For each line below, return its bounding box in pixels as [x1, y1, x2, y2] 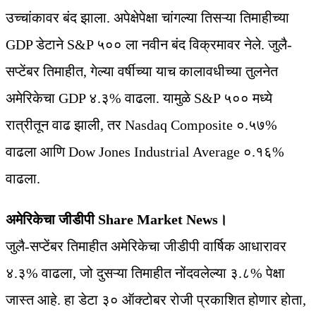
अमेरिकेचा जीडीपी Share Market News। [6, 212, 231, 228]
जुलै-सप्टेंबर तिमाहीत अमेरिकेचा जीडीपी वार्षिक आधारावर [6, 238, 286, 255]
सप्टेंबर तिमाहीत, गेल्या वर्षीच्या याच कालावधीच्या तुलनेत [6, 63, 278, 80]
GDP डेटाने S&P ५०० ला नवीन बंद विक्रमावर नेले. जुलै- [6, 37, 292, 53]
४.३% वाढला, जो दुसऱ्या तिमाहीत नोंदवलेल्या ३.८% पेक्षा [6, 265, 285, 281]
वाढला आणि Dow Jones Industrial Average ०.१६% [6, 144, 284, 160]
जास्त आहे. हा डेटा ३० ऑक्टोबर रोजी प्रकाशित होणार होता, [6, 292, 306, 308]
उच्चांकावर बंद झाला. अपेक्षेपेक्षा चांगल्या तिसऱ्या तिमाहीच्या [6, 10, 289, 26]
